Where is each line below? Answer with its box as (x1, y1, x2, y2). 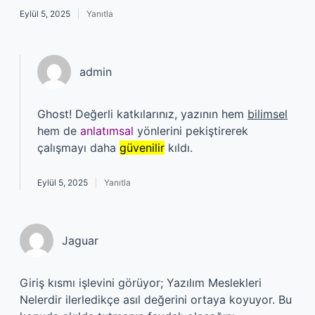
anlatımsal (80, 124, 134, 138)
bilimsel (247, 107, 288, 121)
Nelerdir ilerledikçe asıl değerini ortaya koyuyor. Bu (20, 292, 292, 307)
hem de (37, 124, 80, 138)
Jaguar (62, 233, 98, 247)
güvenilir (120, 141, 165, 155)
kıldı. (165, 141, 193, 155)
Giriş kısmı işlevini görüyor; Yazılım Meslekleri (20, 276, 262, 290)
